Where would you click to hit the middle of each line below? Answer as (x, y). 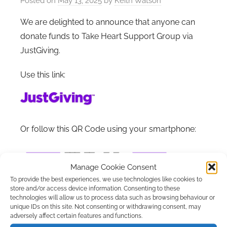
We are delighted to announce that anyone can (108, 22)
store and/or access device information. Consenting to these (95, 188)
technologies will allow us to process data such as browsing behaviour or (112, 197)
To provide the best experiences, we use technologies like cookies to (106, 179)
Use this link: (43, 74)
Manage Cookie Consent (113, 167)
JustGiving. (40, 50)
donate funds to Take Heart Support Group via (107, 36)
